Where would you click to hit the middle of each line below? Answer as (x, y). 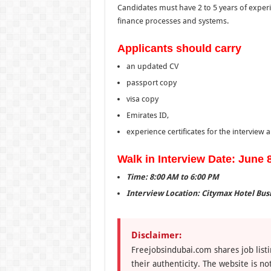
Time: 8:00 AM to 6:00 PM (172, 177)
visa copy (142, 99)
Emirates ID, (147, 115)
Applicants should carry (179, 48)
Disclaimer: (156, 235)
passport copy (151, 82)
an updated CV (152, 66)
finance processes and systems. (173, 21)
